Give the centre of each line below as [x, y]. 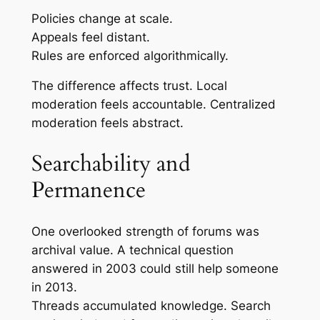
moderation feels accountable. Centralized [153, 105]
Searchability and [111, 164]
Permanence [88, 190]
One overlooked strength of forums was [145, 231]
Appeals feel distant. [90, 37]
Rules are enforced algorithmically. [130, 55]
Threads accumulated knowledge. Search [151, 305]
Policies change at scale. [102, 18]
